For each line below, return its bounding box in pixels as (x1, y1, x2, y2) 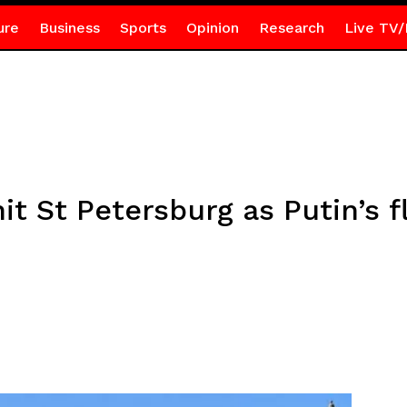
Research (258, 19, 324, 36)
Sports (119, 19, 166, 36)
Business (38, 19, 100, 36)
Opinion (185, 19, 239, 36)
